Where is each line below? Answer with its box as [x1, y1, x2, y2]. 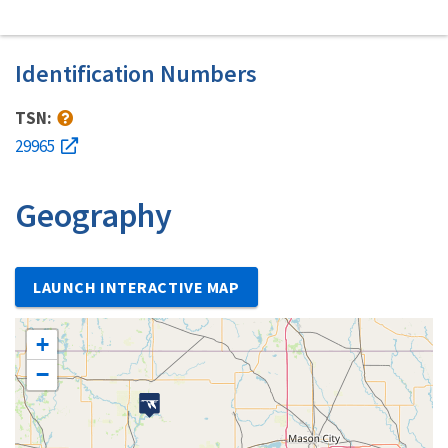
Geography [15, 194, 172, 236]
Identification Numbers [15, 58, 257, 89]
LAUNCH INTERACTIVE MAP [33, 276, 240, 297]
